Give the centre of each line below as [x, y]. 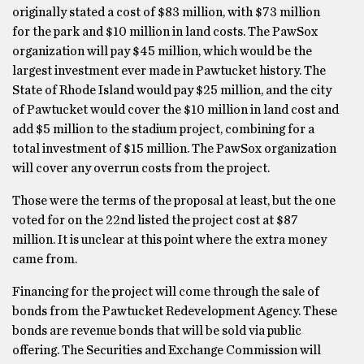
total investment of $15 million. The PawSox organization [174, 149]
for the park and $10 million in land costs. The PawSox [165, 32]
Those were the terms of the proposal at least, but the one [174, 201]
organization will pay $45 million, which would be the [162, 51]
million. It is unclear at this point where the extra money [169, 240]
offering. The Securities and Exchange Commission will [167, 350]
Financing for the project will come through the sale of [166, 292]
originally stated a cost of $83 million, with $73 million [166, 12]
